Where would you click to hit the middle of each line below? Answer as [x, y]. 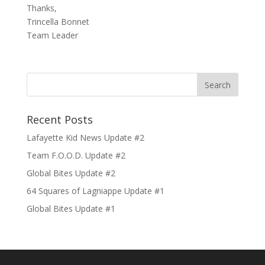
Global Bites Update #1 [71, 208]
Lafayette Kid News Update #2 [85, 137]
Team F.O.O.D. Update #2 [76, 155]
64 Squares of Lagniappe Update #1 [95, 190]
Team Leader [52, 35]
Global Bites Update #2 [71, 173]
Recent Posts [59, 119]
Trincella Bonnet [58, 21]
